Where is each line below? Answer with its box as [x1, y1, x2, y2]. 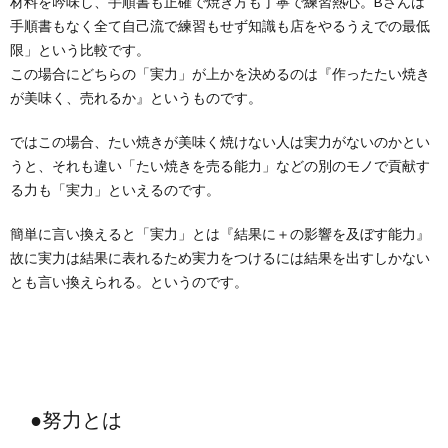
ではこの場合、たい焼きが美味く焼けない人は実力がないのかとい [10, 133, 430, 150]
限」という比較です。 [10, 41, 150, 58]
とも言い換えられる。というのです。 [10, 273, 248, 290]
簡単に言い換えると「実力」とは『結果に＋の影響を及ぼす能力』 [10, 225, 430, 242]
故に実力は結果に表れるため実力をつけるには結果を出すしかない [10, 249, 430, 266]
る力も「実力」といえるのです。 [10, 181, 220, 198]
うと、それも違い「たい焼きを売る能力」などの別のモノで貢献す [10, 157, 430, 174]
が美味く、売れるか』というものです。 [10, 89, 262, 106]
